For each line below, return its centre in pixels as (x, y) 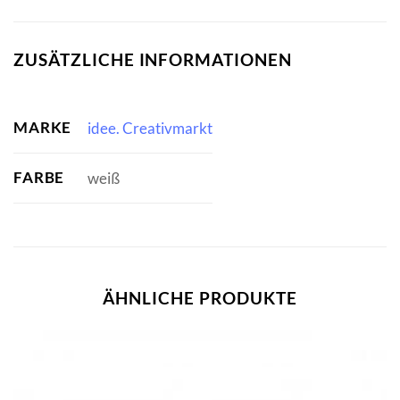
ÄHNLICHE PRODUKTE (200, 298)
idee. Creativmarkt (150, 129)
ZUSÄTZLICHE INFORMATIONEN (153, 59)
